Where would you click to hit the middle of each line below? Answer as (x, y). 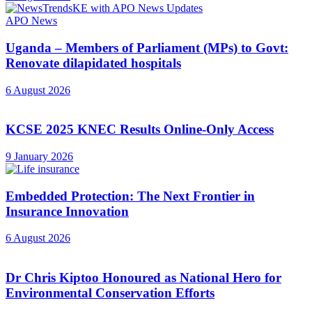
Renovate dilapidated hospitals (93, 63)
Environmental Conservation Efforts (110, 293)
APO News (31, 21)
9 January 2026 (39, 156)
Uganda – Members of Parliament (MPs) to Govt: (147, 47)
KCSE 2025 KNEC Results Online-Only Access (140, 130)
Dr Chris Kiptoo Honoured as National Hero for (143, 278)
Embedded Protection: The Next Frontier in (130, 196)
